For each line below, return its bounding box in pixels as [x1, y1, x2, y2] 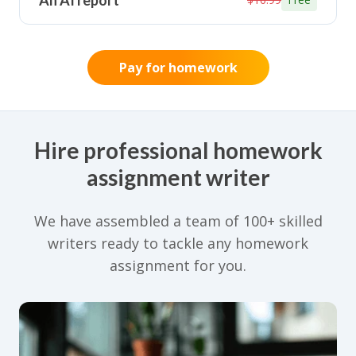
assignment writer [86, 164, 270, 192]
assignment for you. [110, 256, 246, 276]
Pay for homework [118, 59, 238, 77]
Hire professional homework [33, 137, 323, 164]
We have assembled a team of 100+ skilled [33, 211, 323, 231]
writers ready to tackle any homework [48, 234, 308, 253]
